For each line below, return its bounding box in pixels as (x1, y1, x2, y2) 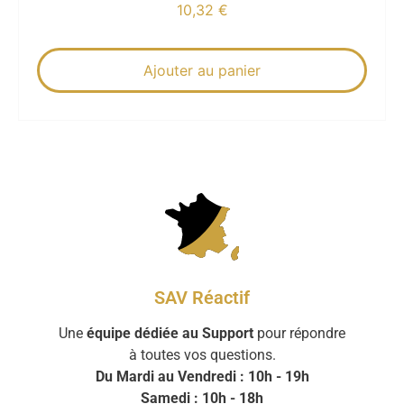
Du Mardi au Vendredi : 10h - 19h (95, 368, 309, 386)
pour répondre (253, 325, 345, 343)
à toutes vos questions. (128, 346, 276, 364)
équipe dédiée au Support (87, 325, 253, 343)
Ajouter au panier (143, 61, 261, 80)
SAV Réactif (154, 287, 250, 309)
